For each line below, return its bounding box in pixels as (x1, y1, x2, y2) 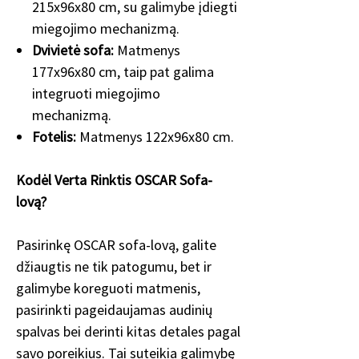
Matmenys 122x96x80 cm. (79, 127, 234, 146)
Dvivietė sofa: (32, 41, 117, 59)
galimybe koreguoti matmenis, (16, 279, 200, 297)
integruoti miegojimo (32, 84, 160, 103)
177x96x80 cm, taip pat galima (32, 63, 214, 81)
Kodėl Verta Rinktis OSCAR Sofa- (16, 171, 212, 189)
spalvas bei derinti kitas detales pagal (16, 322, 240, 341)
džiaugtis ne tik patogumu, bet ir (16, 257, 212, 276)
